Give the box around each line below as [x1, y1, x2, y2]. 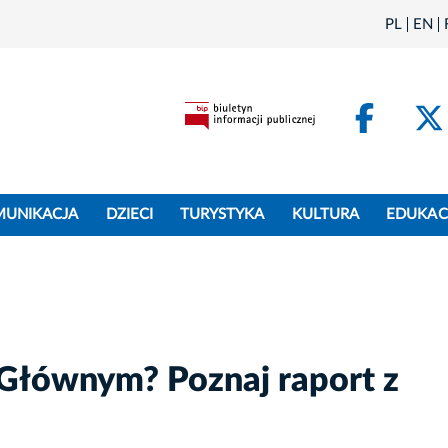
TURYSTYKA [180, 207, 265, 223]
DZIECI [105, 207, 153, 223]
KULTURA [291, 207, 360, 223]
